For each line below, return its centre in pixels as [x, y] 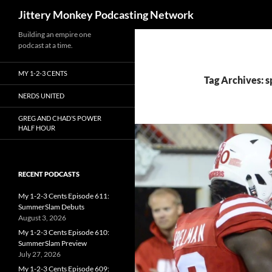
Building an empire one [55, 34]
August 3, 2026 [42, 218]
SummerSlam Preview [53, 243]
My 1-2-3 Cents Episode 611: [64, 196]
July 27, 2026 [39, 254]
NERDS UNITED [41, 96]
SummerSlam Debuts [51, 207]
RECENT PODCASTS [49, 174]
